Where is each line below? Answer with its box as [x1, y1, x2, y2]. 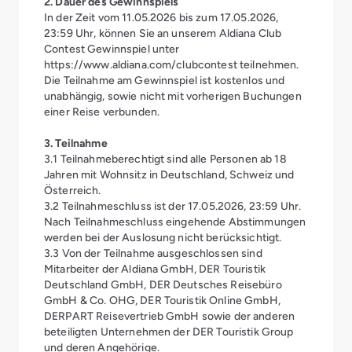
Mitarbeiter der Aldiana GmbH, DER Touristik [44, 262, 266, 275]
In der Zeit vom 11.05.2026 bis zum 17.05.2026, [44, 11, 279, 24]
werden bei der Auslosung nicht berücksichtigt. [44, 231, 282, 244]
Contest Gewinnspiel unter [44, 42, 180, 55]
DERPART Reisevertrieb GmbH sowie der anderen [44, 310, 295, 322]
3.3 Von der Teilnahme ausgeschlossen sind [44, 247, 262, 259]
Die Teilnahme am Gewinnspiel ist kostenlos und [44, 74, 285, 86]
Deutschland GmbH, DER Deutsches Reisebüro [44, 278, 282, 291]
